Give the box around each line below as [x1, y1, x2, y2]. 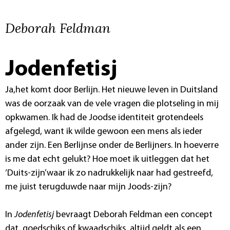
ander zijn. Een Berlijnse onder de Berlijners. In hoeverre [5, 140, 219, 150]
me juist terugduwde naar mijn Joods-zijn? [5, 182, 171, 192]
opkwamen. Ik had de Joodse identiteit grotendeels [5, 112, 203, 123]
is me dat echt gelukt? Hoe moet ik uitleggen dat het [5, 154, 209, 164]
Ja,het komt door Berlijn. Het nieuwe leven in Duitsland [5, 85, 218, 95]
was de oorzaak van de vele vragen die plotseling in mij [5, 99, 219, 109]
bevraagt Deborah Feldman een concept [54, 209, 213, 220]
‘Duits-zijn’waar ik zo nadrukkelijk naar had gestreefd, [5, 168, 213, 178]
